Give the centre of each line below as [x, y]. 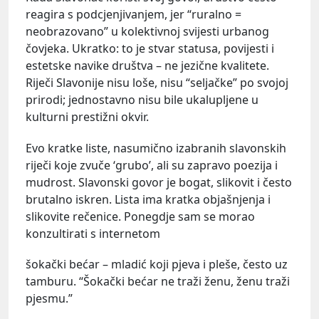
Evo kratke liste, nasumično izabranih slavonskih [156, 148]
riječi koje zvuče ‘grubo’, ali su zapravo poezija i [152, 165]
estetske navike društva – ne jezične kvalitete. [147, 66]
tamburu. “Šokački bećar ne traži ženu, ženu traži [158, 281]
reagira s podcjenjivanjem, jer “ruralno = [134, 15]
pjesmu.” [49, 298]
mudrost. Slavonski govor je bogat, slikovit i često [159, 182]
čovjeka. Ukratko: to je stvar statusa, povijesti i [150, 49]
